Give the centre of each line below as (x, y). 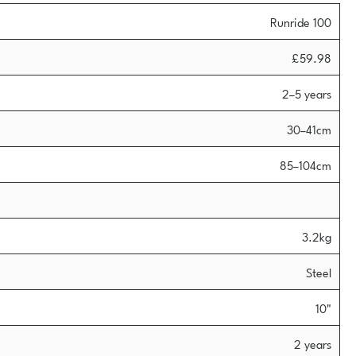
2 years (313, 343)
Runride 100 (301, 21)
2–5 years (307, 93)
